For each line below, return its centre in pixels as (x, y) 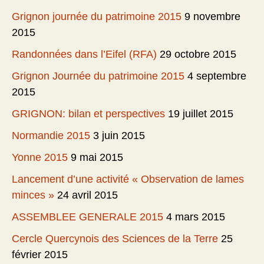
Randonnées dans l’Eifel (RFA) (84, 54)
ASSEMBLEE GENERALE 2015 (88, 217)
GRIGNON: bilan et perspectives (88, 113)
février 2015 (40, 254)
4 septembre (217, 76)
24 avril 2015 (88, 195)
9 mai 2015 (97, 157)
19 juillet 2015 (201, 113)
